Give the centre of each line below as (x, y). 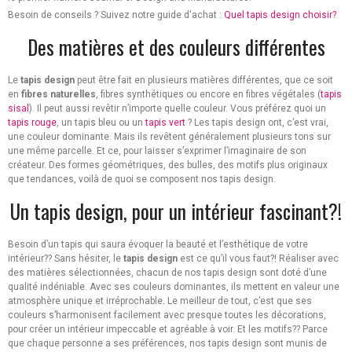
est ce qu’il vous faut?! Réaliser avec (258, 259)
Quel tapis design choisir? (280, 15)
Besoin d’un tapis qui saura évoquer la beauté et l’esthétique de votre (158, 245)
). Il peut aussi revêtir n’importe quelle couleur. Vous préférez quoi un (178, 109)
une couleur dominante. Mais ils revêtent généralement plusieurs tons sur (169, 137)
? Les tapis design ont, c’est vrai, (257, 123)
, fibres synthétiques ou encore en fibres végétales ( (208, 95)
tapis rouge (32, 123)
